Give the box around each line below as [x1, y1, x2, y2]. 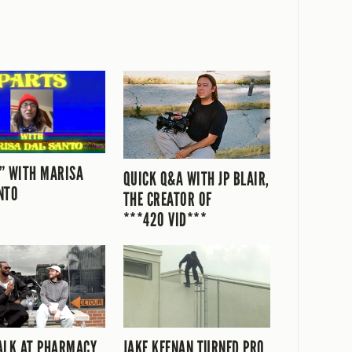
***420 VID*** [123, 208, 207, 231]
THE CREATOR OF [123, 188, 212, 211]
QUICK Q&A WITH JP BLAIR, [123, 167, 269, 190]
